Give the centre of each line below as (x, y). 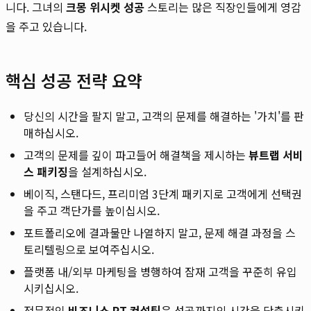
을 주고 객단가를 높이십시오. (92, 210)
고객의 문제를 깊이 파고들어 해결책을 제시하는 (136, 154)
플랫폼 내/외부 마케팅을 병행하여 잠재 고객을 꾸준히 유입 (160, 271)
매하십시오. (51, 132)
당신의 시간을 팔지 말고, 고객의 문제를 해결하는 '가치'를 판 (164, 116)
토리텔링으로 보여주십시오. (89, 249)
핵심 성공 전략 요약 (74, 80)
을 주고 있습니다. (46, 26)
